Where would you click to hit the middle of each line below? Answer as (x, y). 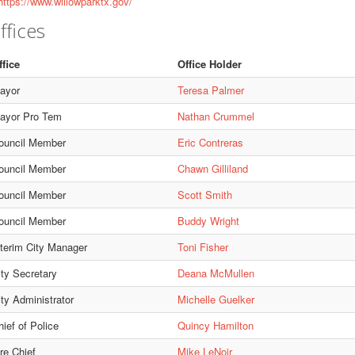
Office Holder (209, 64)
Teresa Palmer (210, 90)
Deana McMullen (216, 273)
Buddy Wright (208, 221)
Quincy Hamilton (215, 325)
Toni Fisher (202, 247)
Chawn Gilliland (212, 168)
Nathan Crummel (216, 116)
